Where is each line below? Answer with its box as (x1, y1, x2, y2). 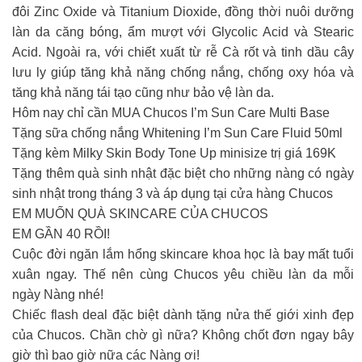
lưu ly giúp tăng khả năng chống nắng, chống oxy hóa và (12, 65, 354, 79)
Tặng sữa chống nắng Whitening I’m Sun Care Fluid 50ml (12, 125, 343, 140)
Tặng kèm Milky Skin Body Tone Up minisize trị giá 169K (12, 145, 336, 160)
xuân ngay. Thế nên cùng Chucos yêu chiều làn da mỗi (12, 267, 354, 281)
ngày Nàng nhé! (12, 287, 103, 301)
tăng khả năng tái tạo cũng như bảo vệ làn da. (12, 85, 274, 99)
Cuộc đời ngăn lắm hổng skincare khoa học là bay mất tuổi (12, 246, 354, 261)
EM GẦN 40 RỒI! (12, 226, 110, 241)
